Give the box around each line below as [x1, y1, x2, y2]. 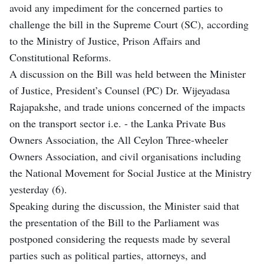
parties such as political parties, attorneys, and [9, 247, 206, 262]
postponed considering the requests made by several [9, 231, 230, 246]
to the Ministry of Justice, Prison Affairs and [9, 33, 200, 48]
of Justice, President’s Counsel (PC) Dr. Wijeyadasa [9, 82, 230, 97]
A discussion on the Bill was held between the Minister [9, 66, 246, 81]
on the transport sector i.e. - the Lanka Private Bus [9, 115, 226, 130]
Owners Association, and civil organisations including [9, 148, 241, 163]
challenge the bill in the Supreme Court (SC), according [9, 16, 249, 31]
